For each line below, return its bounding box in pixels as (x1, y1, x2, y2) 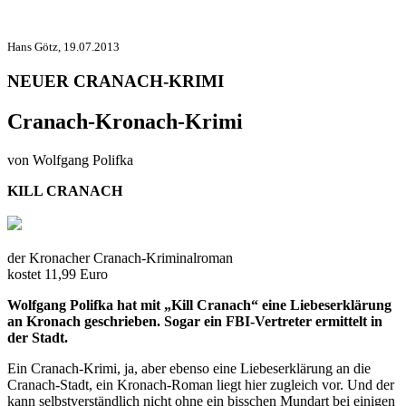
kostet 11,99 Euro (7, 266, 108, 282)
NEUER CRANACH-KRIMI (7, 71, 224, 91)
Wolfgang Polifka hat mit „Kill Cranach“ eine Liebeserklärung (7, 296, 391, 313)
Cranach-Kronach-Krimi (7, 109, 243, 133)
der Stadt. (7, 329, 68, 345)
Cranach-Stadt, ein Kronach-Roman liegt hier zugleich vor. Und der (7, 376, 394, 392)
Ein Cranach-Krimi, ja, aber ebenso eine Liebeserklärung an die (7, 360, 371, 376)
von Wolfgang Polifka (7, 151, 133, 168)
